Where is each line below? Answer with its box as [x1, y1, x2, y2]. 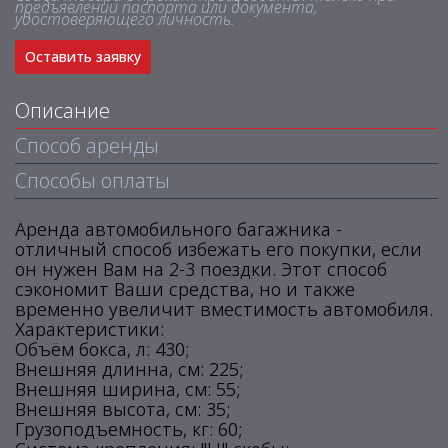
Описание [15, 97, 110, 124]
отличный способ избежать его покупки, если [15, 237, 422, 261]
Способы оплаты [15, 167, 170, 194]
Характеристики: [15, 317, 164, 341]
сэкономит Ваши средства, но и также [15, 277, 355, 301]
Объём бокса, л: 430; [15, 337, 189, 361]
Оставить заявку [25, 47, 141, 66]
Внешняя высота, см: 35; [15, 397, 230, 421]
